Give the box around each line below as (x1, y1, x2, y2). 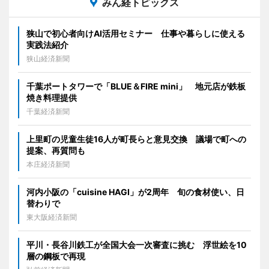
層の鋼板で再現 (26, 250, 85, 261)
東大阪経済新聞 (26, 212, 77, 222)
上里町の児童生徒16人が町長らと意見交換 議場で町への (26, 133, 246, 144)
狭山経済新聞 (26, 53, 70, 63)
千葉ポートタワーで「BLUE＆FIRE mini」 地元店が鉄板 (26, 80, 246, 91)
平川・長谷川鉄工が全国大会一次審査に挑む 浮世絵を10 (26, 239, 247, 250)
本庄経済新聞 (26, 159, 70, 169)
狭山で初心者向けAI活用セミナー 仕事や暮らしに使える (26, 28, 245, 38)
